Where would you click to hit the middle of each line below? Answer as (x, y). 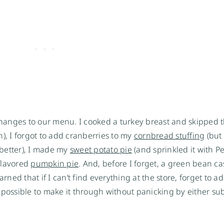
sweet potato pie (101, 150)
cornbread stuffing (169, 136)
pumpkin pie (55, 164)
